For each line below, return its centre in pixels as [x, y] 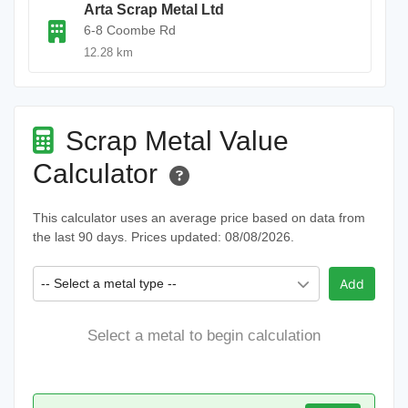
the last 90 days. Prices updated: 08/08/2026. [163, 237]
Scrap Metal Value [173, 141]
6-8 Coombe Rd [130, 30]
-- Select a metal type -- [109, 283]
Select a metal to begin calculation [204, 336]
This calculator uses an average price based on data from [199, 218]
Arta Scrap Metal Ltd [154, 10]
